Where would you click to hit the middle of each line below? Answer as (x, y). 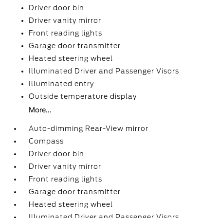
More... (40, 110)
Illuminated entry (62, 84)
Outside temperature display (83, 96)
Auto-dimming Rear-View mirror (89, 128)
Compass (46, 141)
